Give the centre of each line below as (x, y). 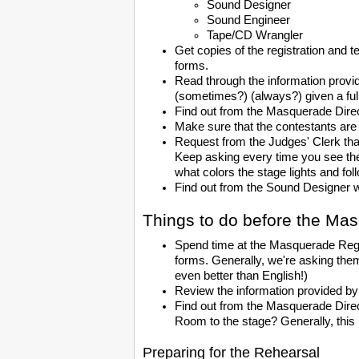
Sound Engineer (248, 20)
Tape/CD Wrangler (255, 36)
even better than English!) (241, 276)
